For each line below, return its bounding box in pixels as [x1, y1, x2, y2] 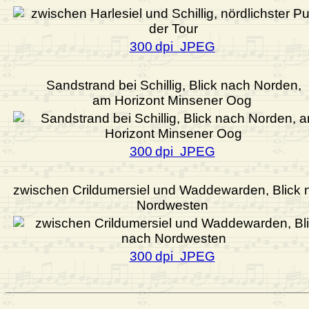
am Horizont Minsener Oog [92, 93, 252, 108]
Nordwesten [136, 198, 208, 213]
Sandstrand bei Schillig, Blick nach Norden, [46, 78, 301, 93]
